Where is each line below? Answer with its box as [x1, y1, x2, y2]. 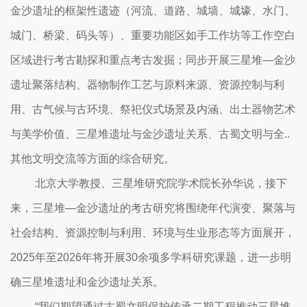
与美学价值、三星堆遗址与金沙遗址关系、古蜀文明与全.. [10, 128, 290, 140]
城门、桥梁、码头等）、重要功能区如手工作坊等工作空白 [10, 29, 295, 42]
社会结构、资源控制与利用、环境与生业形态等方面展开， [10, 227, 295, 239]
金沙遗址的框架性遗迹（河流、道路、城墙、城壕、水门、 [10, 5, 295, 17]
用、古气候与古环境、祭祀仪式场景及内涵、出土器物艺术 [10, 103, 295, 116]
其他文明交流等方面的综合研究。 [10, 153, 175, 165]
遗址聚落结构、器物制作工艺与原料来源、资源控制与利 [10, 79, 284, 91]
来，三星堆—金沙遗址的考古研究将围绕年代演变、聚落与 [10, 202, 295, 214]
